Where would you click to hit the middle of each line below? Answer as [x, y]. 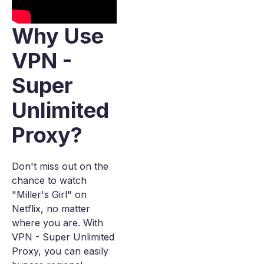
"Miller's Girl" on [49, 195]
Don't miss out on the [60, 166]
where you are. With [57, 223]
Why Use [58, 36]
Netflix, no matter [51, 209]
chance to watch [49, 181]
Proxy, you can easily [60, 251]
